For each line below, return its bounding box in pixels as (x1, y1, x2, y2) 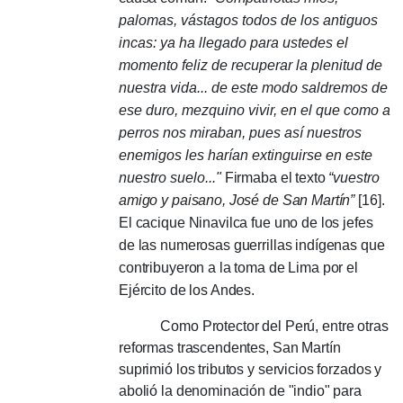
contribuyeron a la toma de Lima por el (119, 259, 358, 275)
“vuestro (328, 169, 380, 185)
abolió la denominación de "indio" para (119, 382, 362, 399)
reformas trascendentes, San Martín (119, 339, 341, 355)
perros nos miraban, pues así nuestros (119, 124, 362, 140)
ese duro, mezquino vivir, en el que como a (119, 102, 390, 118)
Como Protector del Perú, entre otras (119, 318, 389, 334)
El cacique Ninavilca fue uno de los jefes (119, 214, 373, 230)
